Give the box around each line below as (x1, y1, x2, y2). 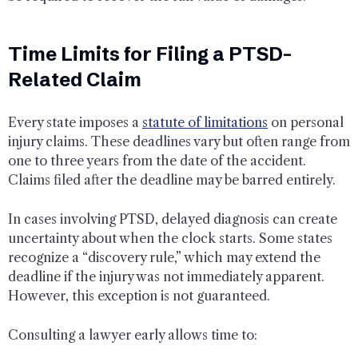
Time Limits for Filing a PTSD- (8, 42, 292, 66)
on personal (268, 113, 344, 130)
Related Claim (8, 67, 141, 91)
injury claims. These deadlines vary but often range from (8, 133, 350, 149)
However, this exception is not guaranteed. (8, 287, 270, 304)
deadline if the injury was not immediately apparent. (8, 268, 324, 284)
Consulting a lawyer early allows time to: (8, 326, 257, 343)
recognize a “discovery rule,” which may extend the (8, 249, 320, 265)
